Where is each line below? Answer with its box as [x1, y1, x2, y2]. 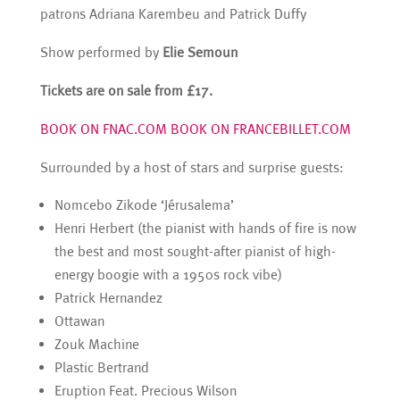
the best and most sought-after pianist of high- [54, 243, 336, 261]
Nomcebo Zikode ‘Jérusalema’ [54, 196, 234, 214]
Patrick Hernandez [54, 289, 162, 307]
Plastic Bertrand [54, 359, 149, 377]
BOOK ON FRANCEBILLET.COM [170, 121, 351, 138]
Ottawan [54, 312, 104, 330]
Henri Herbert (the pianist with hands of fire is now [54, 220, 356, 237]
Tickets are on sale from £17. [39, 82, 212, 100]
